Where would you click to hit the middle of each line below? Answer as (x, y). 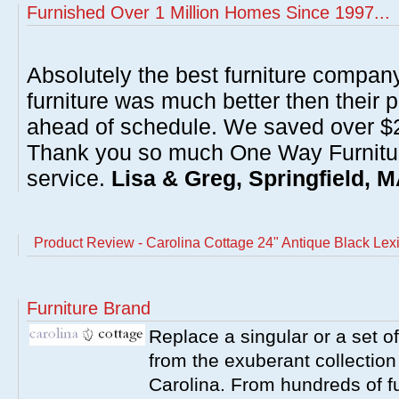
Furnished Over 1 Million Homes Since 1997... (208, 12)
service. (69, 178)
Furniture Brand (89, 308)
